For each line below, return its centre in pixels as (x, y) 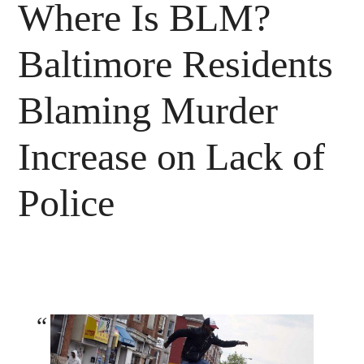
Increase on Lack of (172, 156)
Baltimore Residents (176, 63)
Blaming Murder (148, 110)
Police (67, 202)
